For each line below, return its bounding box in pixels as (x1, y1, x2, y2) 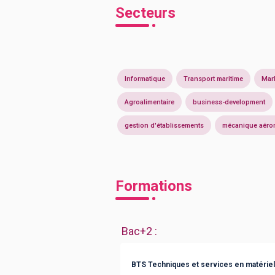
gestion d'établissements (125, 121, 204, 130)
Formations (115, 177, 192, 195)
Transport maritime (184, 74, 243, 83)
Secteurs (115, 4, 176, 21)
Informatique (125, 74, 165, 83)
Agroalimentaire (125, 98, 174, 106)
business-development (193, 98, 265, 106)
